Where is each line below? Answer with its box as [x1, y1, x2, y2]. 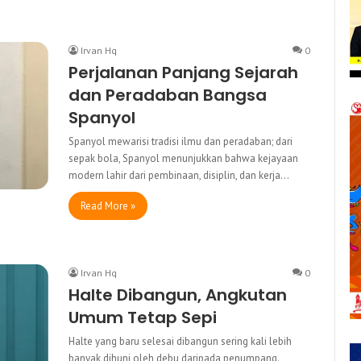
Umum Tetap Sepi [68, 305, 217, 329]
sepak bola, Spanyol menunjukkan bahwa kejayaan [68, 151, 298, 165]
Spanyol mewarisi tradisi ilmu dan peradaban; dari [68, 134, 293, 148]
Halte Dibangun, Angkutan [68, 283, 287, 306]
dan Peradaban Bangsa [68, 83, 267, 106]
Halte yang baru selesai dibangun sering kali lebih [68, 334, 292, 348]
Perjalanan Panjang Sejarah [68, 60, 298, 84]
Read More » [81, 198, 135, 213]
